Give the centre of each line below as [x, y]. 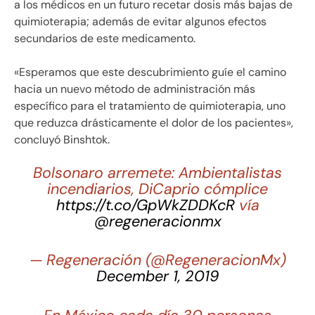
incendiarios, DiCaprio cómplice [157, 189]
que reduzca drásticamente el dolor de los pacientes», [154, 123]
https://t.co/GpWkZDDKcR [145, 206]
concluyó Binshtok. [62, 140]
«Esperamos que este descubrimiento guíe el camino [150, 72]
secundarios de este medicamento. [105, 39]
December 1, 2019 [157, 277]
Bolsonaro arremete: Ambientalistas [157, 173]
